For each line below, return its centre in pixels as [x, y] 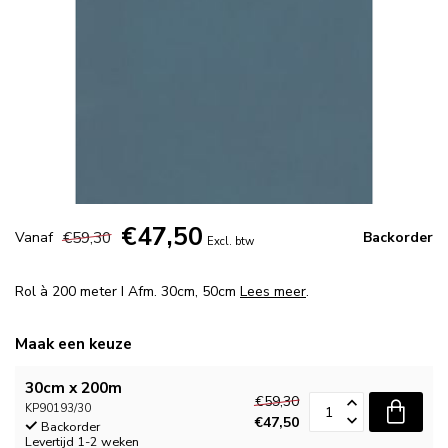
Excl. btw [230, 241]
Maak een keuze [73, 343]
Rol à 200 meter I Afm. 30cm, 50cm [127, 291]
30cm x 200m [73, 387]
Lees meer [273, 291]
